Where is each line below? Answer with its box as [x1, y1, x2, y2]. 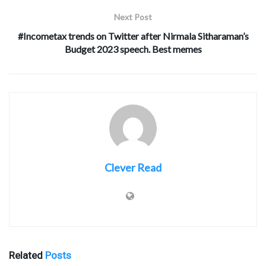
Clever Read [104, 161, 161, 175]
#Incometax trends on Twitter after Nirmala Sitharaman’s [17, 30, 249, 42]
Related [9, 249, 43, 262]
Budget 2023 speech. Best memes [64, 43, 202, 55]
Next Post [114, 12, 152, 23]
